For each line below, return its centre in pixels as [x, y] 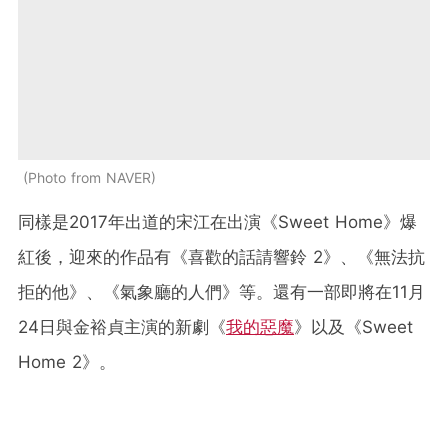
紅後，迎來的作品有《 [103, 257]
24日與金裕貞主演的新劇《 [122, 327]
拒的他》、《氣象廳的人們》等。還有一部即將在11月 [221, 292]
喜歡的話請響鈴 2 [255, 257]
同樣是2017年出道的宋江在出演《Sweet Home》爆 [217, 222]
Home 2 [50, 362]
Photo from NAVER [89, 178]
